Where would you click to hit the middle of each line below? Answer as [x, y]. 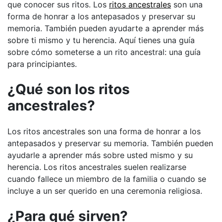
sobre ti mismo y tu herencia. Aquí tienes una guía [101, 40]
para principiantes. [42, 64]
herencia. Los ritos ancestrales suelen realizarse [97, 167]
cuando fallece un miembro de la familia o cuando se [107, 179]
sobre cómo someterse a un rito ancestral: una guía [104, 52]
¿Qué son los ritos [69, 89]
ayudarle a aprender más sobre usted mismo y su [100, 155]
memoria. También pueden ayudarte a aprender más [106, 28]
